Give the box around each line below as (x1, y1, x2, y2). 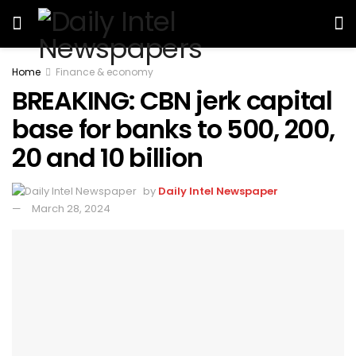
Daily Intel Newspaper (158, 183, 278, 199)
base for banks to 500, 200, (12, 111, 335, 147)
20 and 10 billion (12, 140, 203, 176)
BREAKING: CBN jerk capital (12, 83, 332, 118)
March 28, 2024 (32, 201, 110, 217)
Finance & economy (56, 65, 153, 79)
